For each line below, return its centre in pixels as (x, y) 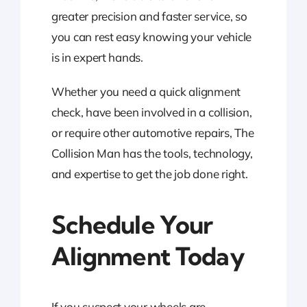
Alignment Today (148, 256)
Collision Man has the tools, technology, (152, 153)
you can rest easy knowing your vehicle (151, 37)
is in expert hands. (97, 58)
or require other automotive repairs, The (152, 133)
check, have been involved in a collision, (151, 112)
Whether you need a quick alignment (146, 92)
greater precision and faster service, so (149, 16)
